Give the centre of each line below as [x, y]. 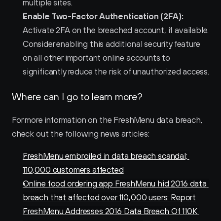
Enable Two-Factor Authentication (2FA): [103, 16]
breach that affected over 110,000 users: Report [110, 197]
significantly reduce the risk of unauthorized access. [116, 72]
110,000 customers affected [73, 170]
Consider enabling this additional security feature [111, 44]
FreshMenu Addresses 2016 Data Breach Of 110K [110, 211]
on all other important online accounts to [97, 58]
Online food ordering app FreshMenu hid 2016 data [115, 184]
